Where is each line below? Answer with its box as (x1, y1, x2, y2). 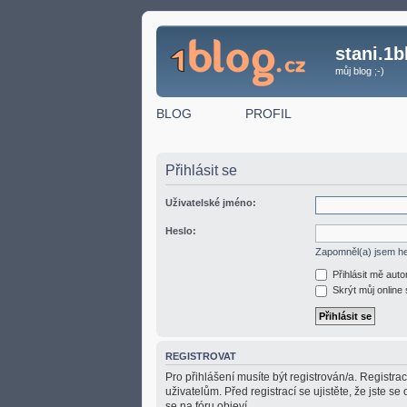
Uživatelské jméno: (165, 196, 256, 208)
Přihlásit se (165, 162, 237, 178)
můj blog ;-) (335, 65, 384, 76)
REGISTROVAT (165, 350, 236, 362)
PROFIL (245, 105, 292, 121)
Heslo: (165, 224, 196, 236)
